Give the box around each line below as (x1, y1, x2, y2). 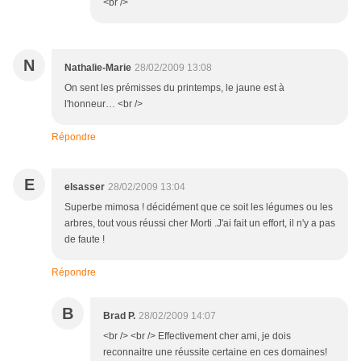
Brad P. (103, 310, 135, 322)
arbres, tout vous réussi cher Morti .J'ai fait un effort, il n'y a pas (64, 218, 335, 230)
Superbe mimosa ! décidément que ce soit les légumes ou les (64, 201, 333, 214)
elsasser (64, 181, 105, 193)
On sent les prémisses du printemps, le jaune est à (64, 82, 284, 94)
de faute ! (64, 234, 105, 246)
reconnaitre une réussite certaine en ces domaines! (103, 346, 327, 359)
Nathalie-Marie (64, 62, 131, 74)
